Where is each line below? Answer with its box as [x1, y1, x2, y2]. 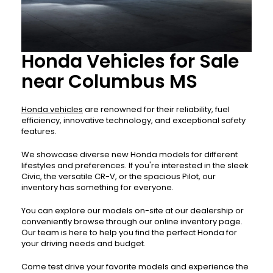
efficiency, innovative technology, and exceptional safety [21, 115, 246, 127]
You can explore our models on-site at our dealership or [21, 205, 244, 217]
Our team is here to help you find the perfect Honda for [21, 227, 237, 239]
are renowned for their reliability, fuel [83, 104, 230, 116]
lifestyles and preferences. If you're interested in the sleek [21, 160, 249, 172]
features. [21, 126, 57, 138]
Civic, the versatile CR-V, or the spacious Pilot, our [21, 171, 216, 183]
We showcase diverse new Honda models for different [21, 149, 238, 161]
